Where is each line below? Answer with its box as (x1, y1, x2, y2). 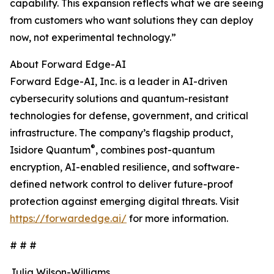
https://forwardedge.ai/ (10, 212, 127, 225)
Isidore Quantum (10, 144, 91, 157)
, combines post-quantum (95, 144, 215, 157)
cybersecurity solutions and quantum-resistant (10, 92, 229, 105)
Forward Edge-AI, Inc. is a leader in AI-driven (10, 75, 228, 88)
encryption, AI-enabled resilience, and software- (10, 161, 240, 174)
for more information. (127, 212, 228, 225)
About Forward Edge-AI (10, 58, 126, 71)
